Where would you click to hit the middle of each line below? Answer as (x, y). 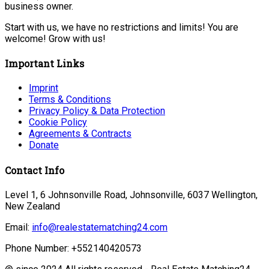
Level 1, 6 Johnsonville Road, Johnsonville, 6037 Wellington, (131, 195)
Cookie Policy (58, 122)
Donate (44, 145)
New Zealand (32, 206)
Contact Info (35, 170)
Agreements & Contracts (80, 134)
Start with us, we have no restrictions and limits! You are (122, 27)
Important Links (44, 64)
